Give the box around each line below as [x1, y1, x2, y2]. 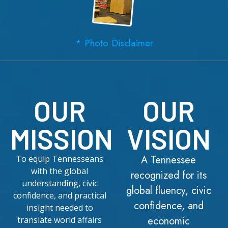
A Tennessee [141, 153, 196, 168]
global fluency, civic [126, 183, 211, 198]
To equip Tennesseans [16, 153, 103, 165]
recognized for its [130, 168, 207, 183]
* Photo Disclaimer [75, 36, 153, 50]
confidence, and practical [13, 190, 106, 202]
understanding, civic [21, 178, 98, 189]
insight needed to [26, 202, 93, 214]
